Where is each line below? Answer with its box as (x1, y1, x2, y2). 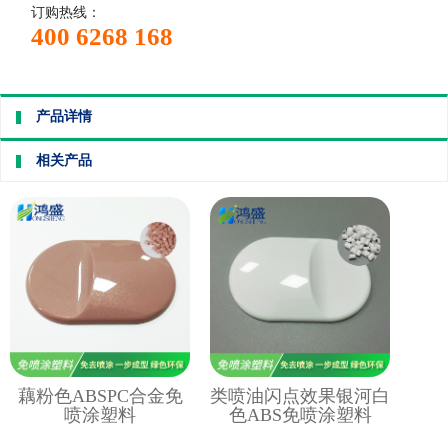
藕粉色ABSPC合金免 (17, 385, 183, 406)
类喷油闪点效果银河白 (210, 385, 390, 406)
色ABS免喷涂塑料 (228, 404, 372, 425)
